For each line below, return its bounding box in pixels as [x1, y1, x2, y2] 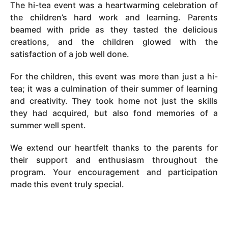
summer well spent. [10, 120, 86, 130]
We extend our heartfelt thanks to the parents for [10, 142, 218, 153]
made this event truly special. [10, 179, 124, 189]
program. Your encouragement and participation [10, 166, 218, 177]
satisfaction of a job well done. [10, 48, 129, 59]
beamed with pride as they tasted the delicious [10, 24, 218, 35]
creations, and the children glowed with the [10, 36, 218, 47]
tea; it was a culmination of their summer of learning [10, 83, 218, 94]
